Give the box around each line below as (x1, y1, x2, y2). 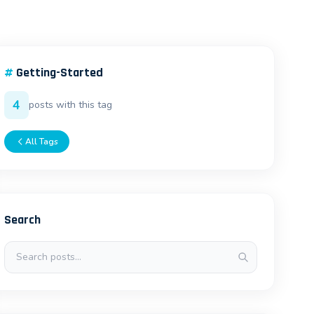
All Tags (25, 136, 59, 147)
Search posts (4, 241, 68, 257)
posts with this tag (29, 98, 113, 111)
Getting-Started (16, 64, 104, 81)
